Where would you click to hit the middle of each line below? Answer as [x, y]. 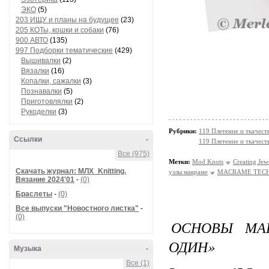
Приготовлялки [47, 101]
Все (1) [138, 263]
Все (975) [134, 154]
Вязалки [35, 71]
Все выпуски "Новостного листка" [77, 208]
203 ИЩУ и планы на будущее [67, 20]
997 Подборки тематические [64, 50]
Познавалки [41, 91]
